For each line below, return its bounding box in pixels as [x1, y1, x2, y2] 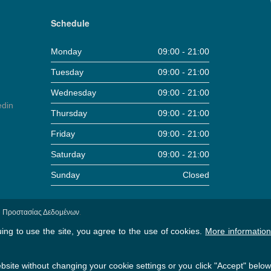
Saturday [50, 149, 85, 159]
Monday [50, 46, 82, 56]
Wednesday [50, 87, 96, 97]
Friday [50, 128, 75, 139]
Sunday [50, 169, 80, 180]
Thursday [50, 108, 87, 118]
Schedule [50, 16, 90, 29]
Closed [183, 169, 209, 180]
